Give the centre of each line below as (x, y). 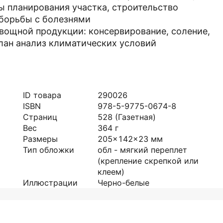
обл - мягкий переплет (142, 150)
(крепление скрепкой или (148, 161)
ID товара (42, 95)
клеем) (111, 172)
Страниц (40, 117)
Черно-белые (123, 183)
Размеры (40, 139)
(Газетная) (135, 117)
